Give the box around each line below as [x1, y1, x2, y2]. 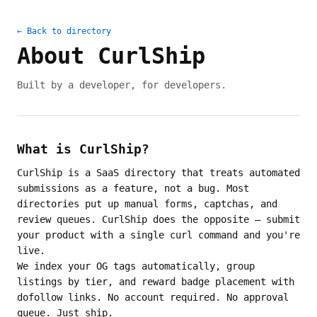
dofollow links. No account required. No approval [17, 292, 289, 303]
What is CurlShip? [17, 142, 149, 156]
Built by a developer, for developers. [17, 79, 226, 91]
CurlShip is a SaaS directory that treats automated [17, 167, 300, 178]
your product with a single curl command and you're [17, 229, 300, 241]
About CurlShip [17, 42, 205, 69]
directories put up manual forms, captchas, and [17, 198, 277, 209]
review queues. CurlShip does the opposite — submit [17, 214, 300, 225]
